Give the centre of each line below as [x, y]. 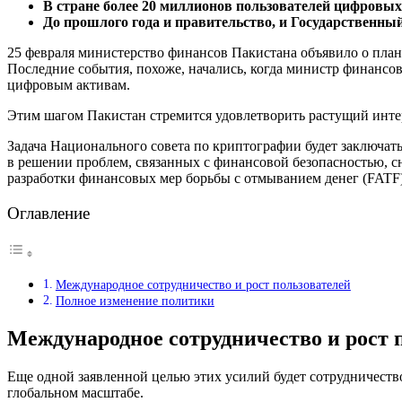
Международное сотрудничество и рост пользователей [203, 285]
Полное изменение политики [135, 301]
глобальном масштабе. [75, 393]
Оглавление [48, 213]
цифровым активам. [69, 84]
